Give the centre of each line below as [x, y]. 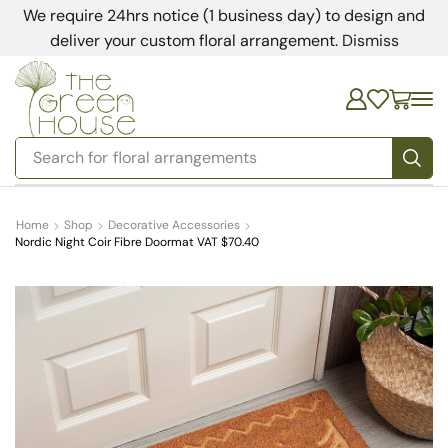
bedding [144, 159]
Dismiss [370, 40]
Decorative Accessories [174, 225]
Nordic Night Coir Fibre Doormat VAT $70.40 [137, 242]
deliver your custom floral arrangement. [195, 40]
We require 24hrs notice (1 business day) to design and [224, 15]
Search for [71, 158]
